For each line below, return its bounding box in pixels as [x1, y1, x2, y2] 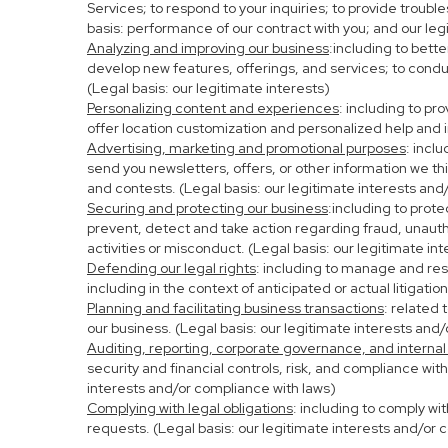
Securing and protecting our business [87, 199, 328, 217]
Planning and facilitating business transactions [87, 299, 384, 317]
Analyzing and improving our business [87, 39, 329, 57]
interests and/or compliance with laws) [87, 379, 336, 397]
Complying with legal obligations [87, 399, 293, 417]
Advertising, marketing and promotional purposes [87, 139, 406, 157]
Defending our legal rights [87, 259, 256, 277]
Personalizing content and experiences [87, 99, 339, 117]
